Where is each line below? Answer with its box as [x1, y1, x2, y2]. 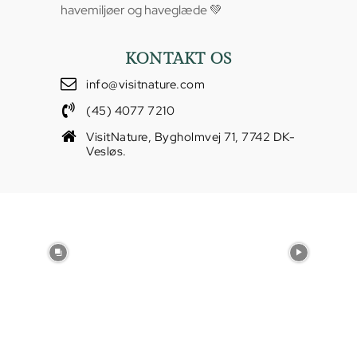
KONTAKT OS [124, 49, 233, 69]
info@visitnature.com [86, 76, 205, 92]
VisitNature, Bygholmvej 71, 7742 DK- [86, 128, 295, 145]
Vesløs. [86, 143, 127, 159]
